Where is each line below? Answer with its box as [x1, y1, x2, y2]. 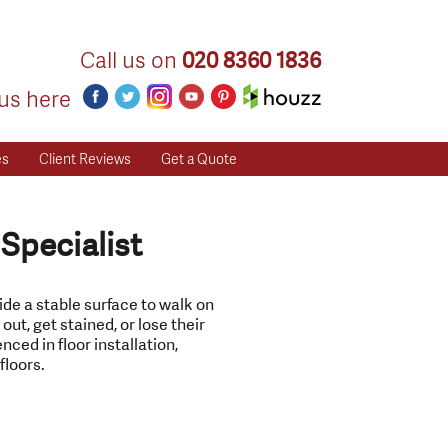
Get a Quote [161, 149, 237, 168]
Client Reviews [39, 149, 131, 168]
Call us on [80, 44, 182, 75]
